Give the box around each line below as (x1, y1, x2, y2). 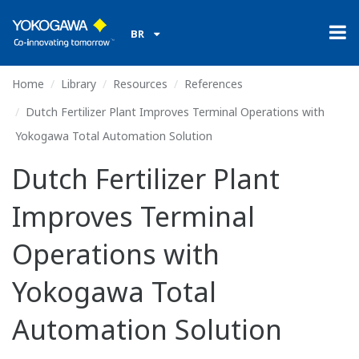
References (184, 76, 243, 91)
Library (61, 76, 96, 91)
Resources (113, 76, 167, 91)
